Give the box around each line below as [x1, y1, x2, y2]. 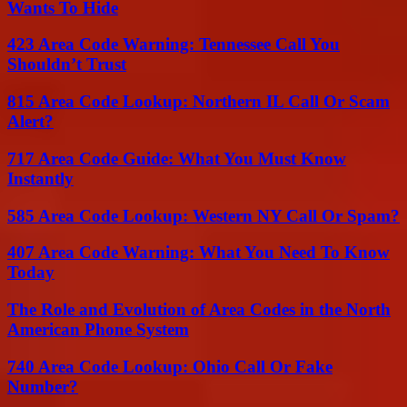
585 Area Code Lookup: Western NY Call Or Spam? [7, 205, 400, 225]
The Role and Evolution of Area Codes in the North [7, 300, 391, 320]
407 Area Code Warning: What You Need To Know [7, 243, 390, 263]
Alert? [7, 112, 54, 132]
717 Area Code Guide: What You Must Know [7, 148, 346, 168]
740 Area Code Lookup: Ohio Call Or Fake [7, 356, 333, 376]
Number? [7, 376, 78, 396]
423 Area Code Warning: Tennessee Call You [7, 35, 340, 55]
